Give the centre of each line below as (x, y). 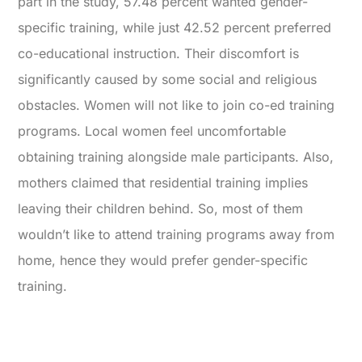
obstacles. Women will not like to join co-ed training (177, 105)
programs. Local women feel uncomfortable (152, 131)
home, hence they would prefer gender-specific (163, 261)
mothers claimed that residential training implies (163, 183)
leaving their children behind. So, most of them (161, 209)
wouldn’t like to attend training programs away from (177, 235)
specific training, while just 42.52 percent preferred (175, 28)
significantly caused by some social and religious (168, 80)
